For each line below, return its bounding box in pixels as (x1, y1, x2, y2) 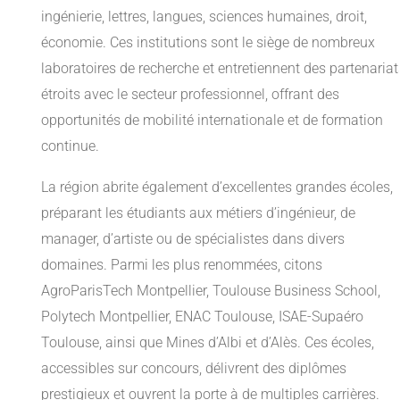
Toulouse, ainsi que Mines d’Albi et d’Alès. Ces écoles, (41, 334, 374, 352)
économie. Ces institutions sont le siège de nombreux (41, 34, 375, 52)
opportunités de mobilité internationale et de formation (41, 112, 383, 129)
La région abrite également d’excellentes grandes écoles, (41, 179, 393, 196)
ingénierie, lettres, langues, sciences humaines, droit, (41, 8, 367, 26)
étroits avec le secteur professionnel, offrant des (41, 86, 339, 104)
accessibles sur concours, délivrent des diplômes (41, 360, 346, 378)
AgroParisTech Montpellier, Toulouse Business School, (41, 282, 380, 300)
